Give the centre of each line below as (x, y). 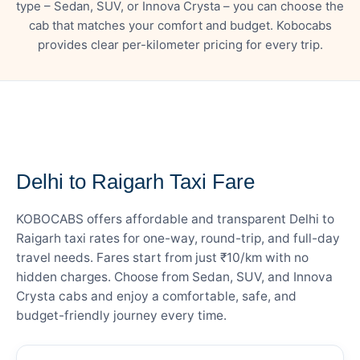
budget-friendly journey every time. (121, 315)
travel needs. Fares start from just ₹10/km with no (162, 257)
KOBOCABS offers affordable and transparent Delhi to (175, 219)
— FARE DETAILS (67, 149)
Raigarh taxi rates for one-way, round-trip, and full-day (178, 238)
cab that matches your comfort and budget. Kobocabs (180, 25)
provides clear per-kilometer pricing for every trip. (180, 44)
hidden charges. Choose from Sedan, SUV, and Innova (174, 276)
